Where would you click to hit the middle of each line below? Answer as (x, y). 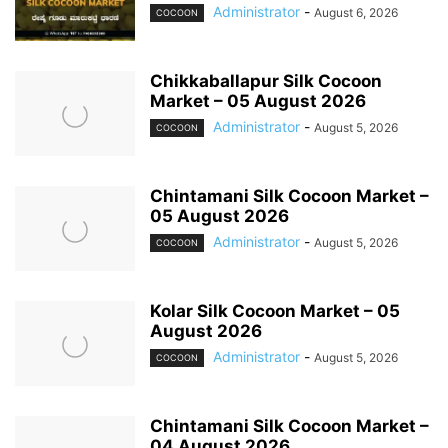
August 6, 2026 (356, 12)
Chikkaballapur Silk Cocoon (266, 80)
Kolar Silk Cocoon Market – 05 (275, 310)
